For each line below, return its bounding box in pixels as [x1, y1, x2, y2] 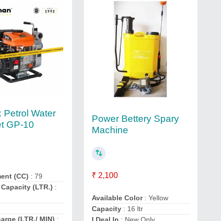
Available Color [91, 193, 143, 202]
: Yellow [142, 193, 168, 202]
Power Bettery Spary [91, 113, 179, 124]
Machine [91, 124, 128, 135]
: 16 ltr [123, 204, 143, 213]
